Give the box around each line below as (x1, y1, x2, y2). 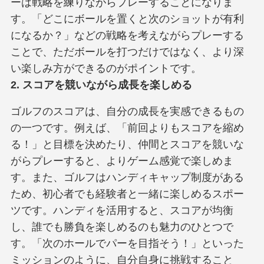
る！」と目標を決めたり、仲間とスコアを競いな (10, 138, 244, 151)
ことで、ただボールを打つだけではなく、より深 (10, 45, 244, 58)
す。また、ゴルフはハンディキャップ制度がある (10, 171, 244, 184)
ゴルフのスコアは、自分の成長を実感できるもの (10, 105, 244, 118)
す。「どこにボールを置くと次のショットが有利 (10, 12, 244, 25)
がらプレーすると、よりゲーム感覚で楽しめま (10, 155, 233, 167)
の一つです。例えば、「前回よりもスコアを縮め (10, 122, 244, 134)
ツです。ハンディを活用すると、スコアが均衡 (10, 204, 233, 217)
